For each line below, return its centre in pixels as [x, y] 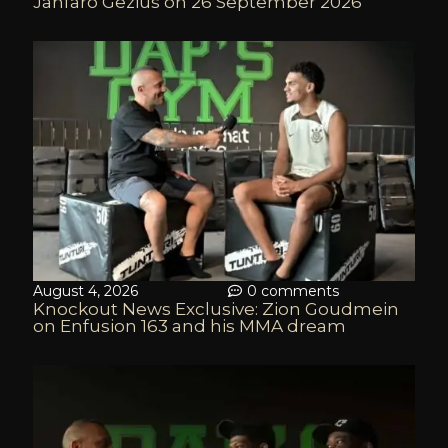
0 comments [292, 291]
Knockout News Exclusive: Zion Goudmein [216, 309]
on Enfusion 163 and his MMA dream [189, 326]
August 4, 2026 [85, 291]
